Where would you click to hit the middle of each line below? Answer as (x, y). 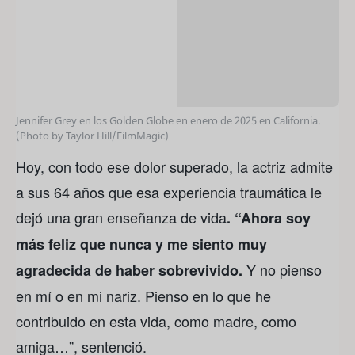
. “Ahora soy (269, 218)
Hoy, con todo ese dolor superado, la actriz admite (174, 167)
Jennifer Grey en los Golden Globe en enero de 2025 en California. (168, 121)
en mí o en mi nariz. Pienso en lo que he (143, 296)
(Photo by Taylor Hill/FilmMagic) (92, 136)
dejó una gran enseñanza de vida (121, 218)
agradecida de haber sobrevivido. (129, 271)
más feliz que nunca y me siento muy (141, 244)
